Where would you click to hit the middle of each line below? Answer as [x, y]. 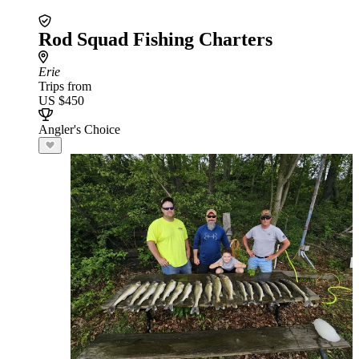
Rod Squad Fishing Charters [155, 39]
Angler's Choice [79, 129]
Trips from [65, 86]
